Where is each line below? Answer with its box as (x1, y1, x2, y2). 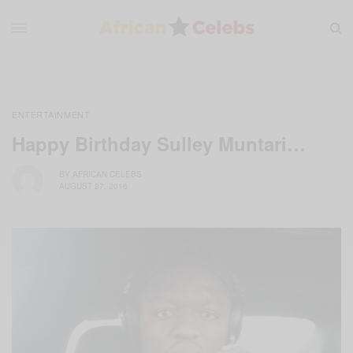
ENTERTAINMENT (12, 107, 91, 121)
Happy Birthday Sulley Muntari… (12, 129, 306, 157)
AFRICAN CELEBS (72, 169, 142, 180)
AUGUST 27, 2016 (59, 180, 128, 192)
